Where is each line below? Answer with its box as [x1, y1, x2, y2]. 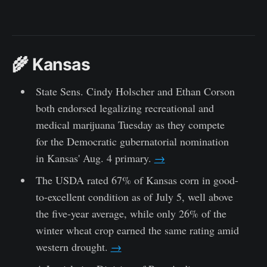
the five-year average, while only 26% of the [35, 206, 226, 221]
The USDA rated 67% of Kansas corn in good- [35, 172, 238, 187]
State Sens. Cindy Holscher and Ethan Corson [35, 83, 235, 98]
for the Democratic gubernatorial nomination [35, 133, 229, 148]
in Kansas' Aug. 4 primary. [35, 150, 154, 165]
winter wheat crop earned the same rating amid [35, 222, 239, 237]
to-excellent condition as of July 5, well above [35, 189, 233, 204]
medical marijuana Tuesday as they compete [35, 117, 225, 132]
